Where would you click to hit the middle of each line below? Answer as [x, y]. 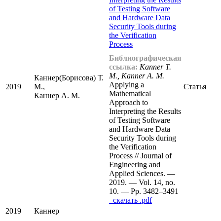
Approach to [129, 103]
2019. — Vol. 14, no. [142, 183]
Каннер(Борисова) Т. [69, 78]
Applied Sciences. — [142, 174]
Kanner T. [155, 67]
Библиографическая [145, 58]
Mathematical [130, 94]
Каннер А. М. [57, 96]
